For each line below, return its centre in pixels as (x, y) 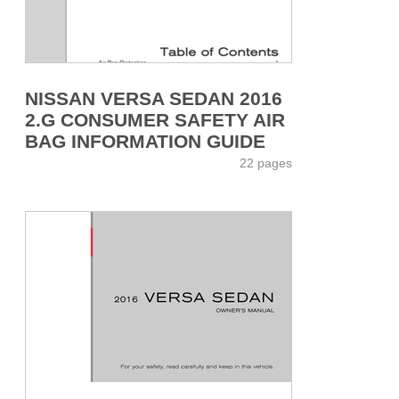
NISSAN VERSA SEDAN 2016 (154, 98)
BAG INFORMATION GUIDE (145, 141)
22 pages (266, 163)
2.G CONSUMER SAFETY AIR (155, 119)
